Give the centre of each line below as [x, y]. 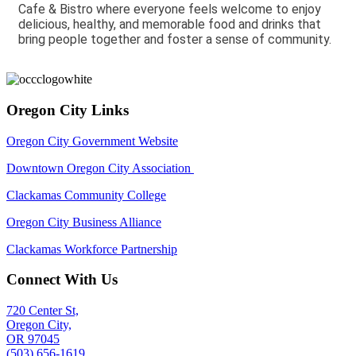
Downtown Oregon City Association [100, 168]
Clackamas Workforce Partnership [92, 249]
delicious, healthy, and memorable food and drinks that [170, 25]
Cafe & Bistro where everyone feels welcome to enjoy [170, 10]
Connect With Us [62, 280]
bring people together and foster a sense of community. [175, 40]
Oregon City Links [68, 110]
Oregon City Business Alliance [84, 222]
